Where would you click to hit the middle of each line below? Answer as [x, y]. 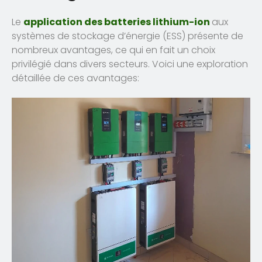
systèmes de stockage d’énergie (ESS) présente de [127, 36]
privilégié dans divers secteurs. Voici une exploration [130, 64]
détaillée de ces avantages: [75, 78]
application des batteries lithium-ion [117, 22]
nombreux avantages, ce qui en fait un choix [113, 50]
